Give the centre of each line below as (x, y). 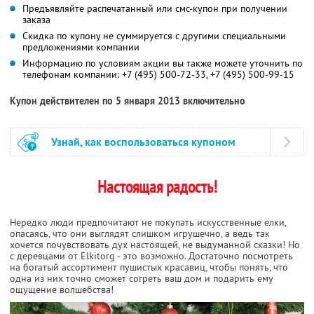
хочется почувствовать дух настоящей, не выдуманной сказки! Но (155, 244)
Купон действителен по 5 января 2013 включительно (128, 101)
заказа (36, 19)
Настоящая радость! (157, 186)
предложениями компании (81, 47)
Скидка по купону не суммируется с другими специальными (154, 35)
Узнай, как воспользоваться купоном (143, 142)
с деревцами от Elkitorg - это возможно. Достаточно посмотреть (151, 255)
